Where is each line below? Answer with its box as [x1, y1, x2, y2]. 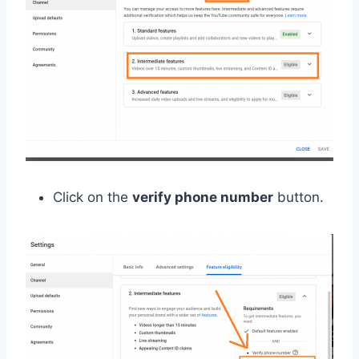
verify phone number [132, 189, 273, 206]
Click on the [53, 189, 132, 206]
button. [273, 189, 324, 206]
